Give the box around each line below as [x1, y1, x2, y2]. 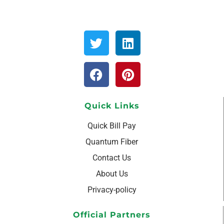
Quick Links [84, 101, 139, 110]
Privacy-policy [87, 185, 136, 194]
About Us [95, 169, 128, 178]
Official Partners [73, 210, 150, 219]
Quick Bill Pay [87, 121, 136, 130]
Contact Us [92, 153, 131, 162]
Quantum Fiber [85, 137, 138, 146]
